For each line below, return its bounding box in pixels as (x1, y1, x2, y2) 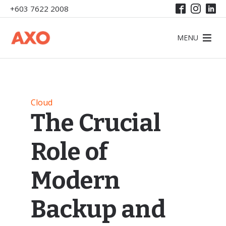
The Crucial (30, 108, 161, 138)
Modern (30, 166, 120, 195)
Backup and (30, 195, 165, 224)
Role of (30, 137, 108, 166)
